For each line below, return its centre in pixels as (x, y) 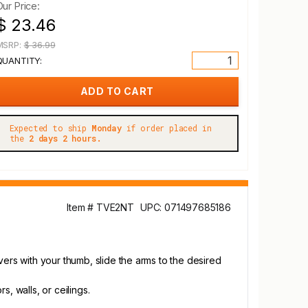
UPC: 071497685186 (185, 207)
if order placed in (166, 128)
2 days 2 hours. (65, 138)
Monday (106, 128)
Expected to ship (50, 128)
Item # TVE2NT (100, 207)
